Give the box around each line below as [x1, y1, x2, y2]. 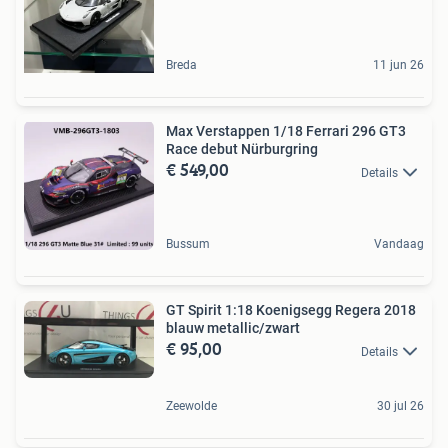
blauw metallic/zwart [166, 320, 300, 337]
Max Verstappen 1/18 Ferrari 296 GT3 [166, 123, 406, 140]
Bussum [166, 237, 210, 252]
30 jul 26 [377, 398, 424, 413]
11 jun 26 [373, 58, 424, 73]
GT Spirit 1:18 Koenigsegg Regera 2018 [166, 302, 416, 319]
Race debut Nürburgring [166, 141, 318, 158]
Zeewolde [166, 398, 217, 413]
